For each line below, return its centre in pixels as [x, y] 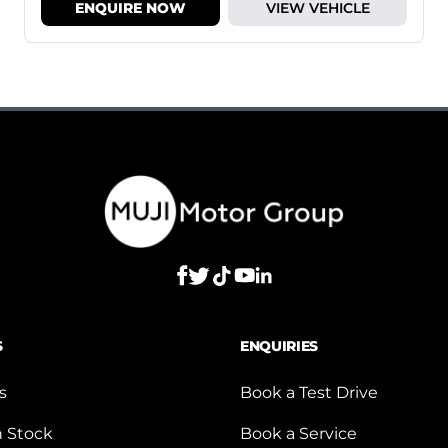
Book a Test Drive [309, 392]
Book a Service [298, 433]
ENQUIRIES [279, 345]
